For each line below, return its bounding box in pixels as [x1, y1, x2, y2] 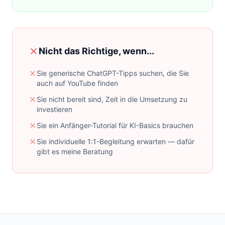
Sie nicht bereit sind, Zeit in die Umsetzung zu [37, 95, 187, 103]
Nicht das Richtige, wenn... [39, 46, 154, 56]
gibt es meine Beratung [37, 147, 113, 156]
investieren [37, 105, 72, 114]
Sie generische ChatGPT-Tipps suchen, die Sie [37, 69, 189, 77]
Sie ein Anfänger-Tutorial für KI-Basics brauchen [37, 121, 193, 130]
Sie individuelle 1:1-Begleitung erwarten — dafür [37, 137, 194, 146]
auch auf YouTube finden [37, 79, 118, 87]
